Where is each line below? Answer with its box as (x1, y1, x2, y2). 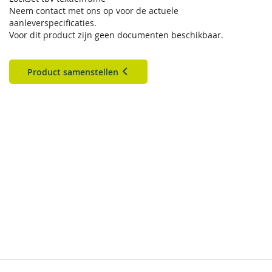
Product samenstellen (27, 66, 121, 78)
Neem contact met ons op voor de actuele (9, 5, 178, 17)
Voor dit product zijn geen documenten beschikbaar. (9, 29, 223, 41)
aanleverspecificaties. (9, 17, 97, 29)
